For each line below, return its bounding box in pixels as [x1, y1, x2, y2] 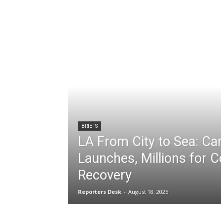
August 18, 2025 [128, 188, 168, 195]
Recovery [78, 167, 132, 183]
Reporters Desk [78, 188, 121, 195]
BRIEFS [81, 123, 98, 129]
